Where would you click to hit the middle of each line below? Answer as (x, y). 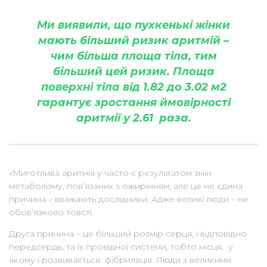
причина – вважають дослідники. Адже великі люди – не (129, 199)
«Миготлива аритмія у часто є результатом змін (110, 173)
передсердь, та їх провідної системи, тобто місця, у (121, 246)
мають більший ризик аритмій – (133, 40)
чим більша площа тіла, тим (133, 56)
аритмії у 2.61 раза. (133, 118)
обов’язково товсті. (51, 212)
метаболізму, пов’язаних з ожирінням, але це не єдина (126, 186)
